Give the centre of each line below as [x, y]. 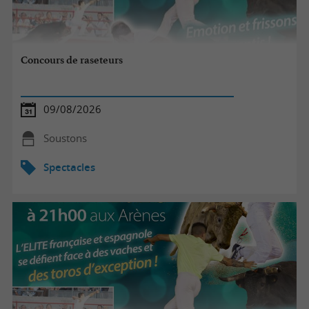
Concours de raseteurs [72, 60]
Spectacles [69, 167]
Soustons [65, 138]
